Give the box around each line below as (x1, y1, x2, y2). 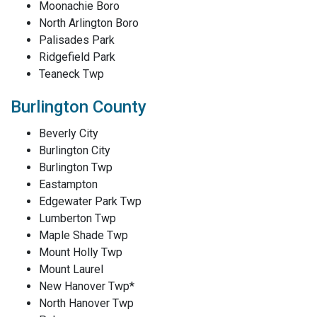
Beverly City (39, 127, 98, 140)
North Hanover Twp (39, 296, 134, 310)
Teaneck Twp (39, 67, 104, 81)
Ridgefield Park (39, 50, 115, 64)
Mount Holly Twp (39, 246, 122, 259)
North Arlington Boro (39, 16, 139, 30)
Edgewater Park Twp (39, 195, 142, 208)
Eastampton (39, 178, 98, 191)
